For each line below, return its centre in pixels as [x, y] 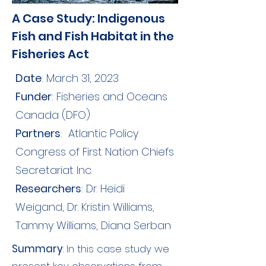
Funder [34, 96]
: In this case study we [116, 249]
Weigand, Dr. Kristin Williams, [85, 207]
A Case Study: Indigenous [88, 18]
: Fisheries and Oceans [110, 96]
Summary [37, 249]
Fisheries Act [50, 54]
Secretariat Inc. [54, 170]
